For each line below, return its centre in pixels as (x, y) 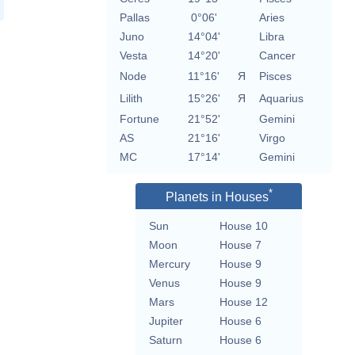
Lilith (131, 99)
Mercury (170, 263)
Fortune (139, 119)
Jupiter (166, 321)
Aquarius (281, 99)
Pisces (275, 76)
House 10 (244, 225)
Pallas (134, 18)
